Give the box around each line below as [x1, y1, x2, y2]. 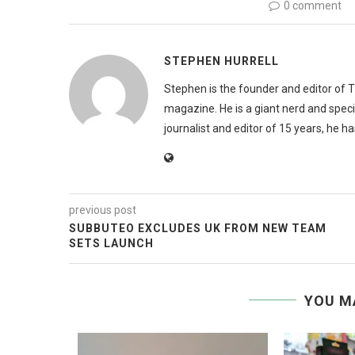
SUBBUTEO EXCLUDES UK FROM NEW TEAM [69, 221, 326, 235]
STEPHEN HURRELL [164, 54, 279, 67]
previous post [69, 203, 136, 216]
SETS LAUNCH [69, 236, 154, 250]
